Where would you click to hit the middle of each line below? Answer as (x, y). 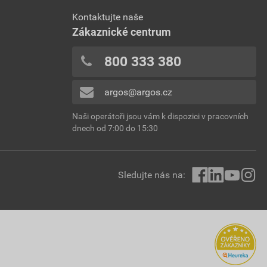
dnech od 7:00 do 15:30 (115, 128)
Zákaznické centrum (122, 32)
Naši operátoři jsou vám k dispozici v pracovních (160, 117)
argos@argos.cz (138, 92)
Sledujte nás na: (152, 175)
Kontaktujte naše (108, 17)
